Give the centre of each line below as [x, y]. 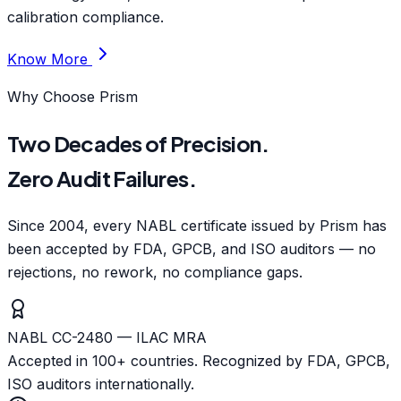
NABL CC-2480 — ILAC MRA [107, 338]
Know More [50, 60]
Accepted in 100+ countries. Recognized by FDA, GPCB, [199, 361]
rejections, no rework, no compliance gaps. [155, 273]
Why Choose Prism [73, 97]
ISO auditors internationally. [101, 384]
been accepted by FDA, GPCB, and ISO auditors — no [192, 249]
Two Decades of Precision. [138, 144]
